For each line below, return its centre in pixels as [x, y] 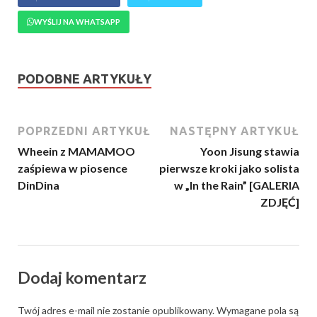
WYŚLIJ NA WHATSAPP [77, 22]
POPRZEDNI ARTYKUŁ [84, 131]
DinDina [39, 185]
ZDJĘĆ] [280, 202]
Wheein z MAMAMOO [76, 151]
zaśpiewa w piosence [73, 168]
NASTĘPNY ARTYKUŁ [235, 131]
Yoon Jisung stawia [250, 151]
